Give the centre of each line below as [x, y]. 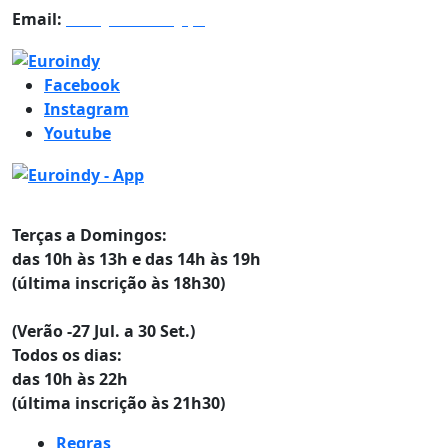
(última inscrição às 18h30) [118, 282]
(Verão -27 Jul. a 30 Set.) [103, 330]
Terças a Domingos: [89, 234]
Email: [37, 19]
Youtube [77, 132]
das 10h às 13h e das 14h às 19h [136, 258]
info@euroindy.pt [135, 19]
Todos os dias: [67, 354]
